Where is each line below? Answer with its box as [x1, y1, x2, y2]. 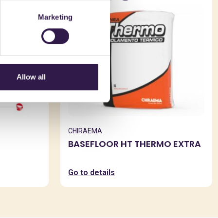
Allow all [16, 73, 46, 81]
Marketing [38, 13, 73, 21]
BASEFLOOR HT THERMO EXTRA [68, 138, 203, 150]
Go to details [68, 168, 115, 177]
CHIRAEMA [68, 127, 102, 135]
